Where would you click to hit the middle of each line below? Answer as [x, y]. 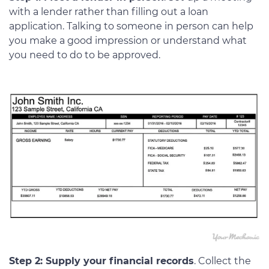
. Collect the [222, 261]
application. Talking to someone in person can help [131, 26]
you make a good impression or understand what [128, 40]
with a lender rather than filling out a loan [109, 11]
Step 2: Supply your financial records [101, 261]
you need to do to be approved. [85, 55]
